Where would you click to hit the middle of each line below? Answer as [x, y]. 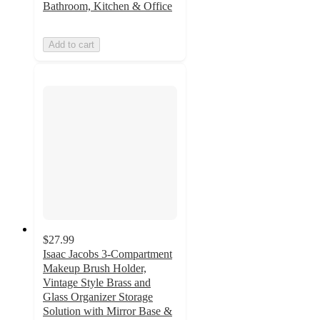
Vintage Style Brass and [97, 283]
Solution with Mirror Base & [107, 311]
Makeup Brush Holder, [95, 269]
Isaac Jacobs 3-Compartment [107, 254]
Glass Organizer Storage [98, 297]
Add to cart [71, 45]
